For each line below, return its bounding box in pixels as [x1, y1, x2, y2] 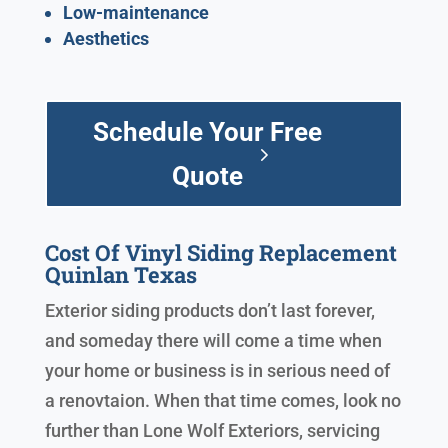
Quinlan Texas [44, 260, 197, 290]
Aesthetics [62, 28, 149, 50]
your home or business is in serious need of [44, 360, 390, 382]
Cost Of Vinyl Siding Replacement [44, 238, 397, 268]
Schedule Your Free [92, 117, 322, 148]
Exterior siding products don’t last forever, [44, 300, 375, 322]
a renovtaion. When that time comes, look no [44, 390, 401, 412]
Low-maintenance [62, 2, 209, 24]
